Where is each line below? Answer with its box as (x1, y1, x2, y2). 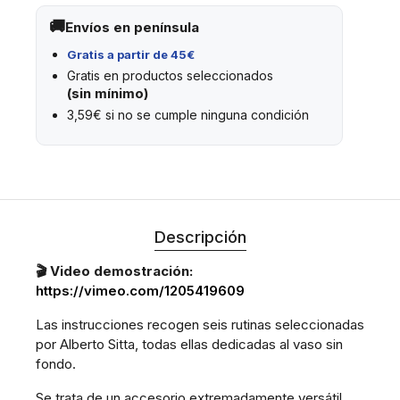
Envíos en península (65, 18, 199, 36)
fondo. (36, 354, 76, 372)
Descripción (154, 227, 246, 246)
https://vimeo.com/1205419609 (36, 281, 245, 299)
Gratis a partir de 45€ (67, 46, 195, 62)
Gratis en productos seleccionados (67, 67, 273, 83)
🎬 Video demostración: (36, 262, 193, 279)
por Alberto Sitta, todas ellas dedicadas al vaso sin (36, 335, 343, 353)
